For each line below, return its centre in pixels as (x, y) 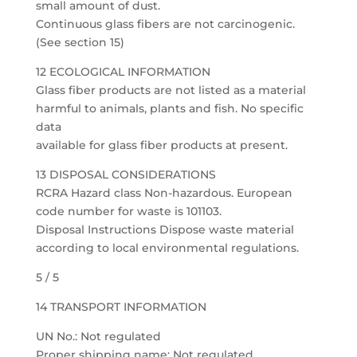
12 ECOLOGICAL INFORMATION (123, 72)
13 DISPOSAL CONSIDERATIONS (126, 175)
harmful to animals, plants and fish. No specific (169, 108)
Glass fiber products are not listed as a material (171, 90)
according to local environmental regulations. (167, 248)
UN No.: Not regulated (98, 336)
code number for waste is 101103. (128, 211)
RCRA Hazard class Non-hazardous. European (164, 193)
